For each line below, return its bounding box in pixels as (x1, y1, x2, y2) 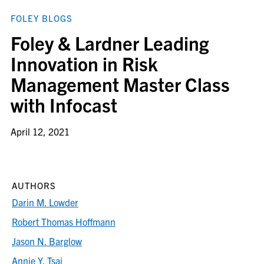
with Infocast (11, 93, 117, 116)
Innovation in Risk (11, 51, 158, 75)
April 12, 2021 (11, 126, 70, 137)
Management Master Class (11, 72, 230, 95)
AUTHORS (12, 180, 56, 191)
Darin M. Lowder (12, 196, 78, 208)
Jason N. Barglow (12, 235, 82, 247)
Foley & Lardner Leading (11, 31, 209, 54)
